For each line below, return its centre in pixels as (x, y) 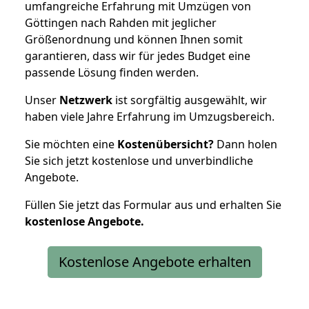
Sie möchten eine (71, 144)
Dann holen (246, 144)
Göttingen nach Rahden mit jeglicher (121, 22)
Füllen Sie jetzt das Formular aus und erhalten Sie (153, 205)
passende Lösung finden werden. (112, 72)
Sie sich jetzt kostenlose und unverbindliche (139, 160)
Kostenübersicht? (166, 144)
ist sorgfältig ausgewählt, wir (190, 100)
